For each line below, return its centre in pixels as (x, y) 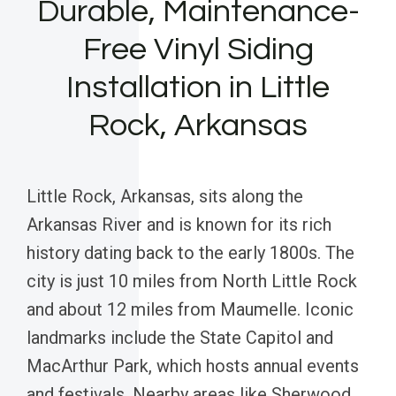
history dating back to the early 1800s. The (190, 252)
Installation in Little (198, 87)
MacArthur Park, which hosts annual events (193, 366)
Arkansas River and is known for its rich (179, 224)
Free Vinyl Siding (198, 49)
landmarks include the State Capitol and (180, 337)
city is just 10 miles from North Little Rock (192, 281)
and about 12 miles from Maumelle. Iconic (190, 309)
